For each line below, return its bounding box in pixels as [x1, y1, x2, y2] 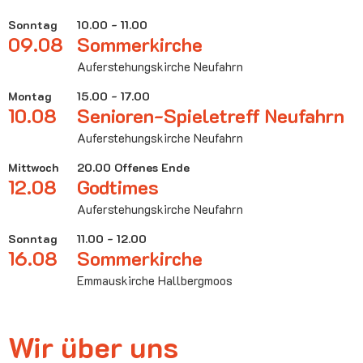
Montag [8, 88, 52, 104]
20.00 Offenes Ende [77, 159, 190, 175]
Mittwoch [8, 159, 58, 175]
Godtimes [77, 173, 159, 199]
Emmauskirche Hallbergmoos [77, 271, 233, 288]
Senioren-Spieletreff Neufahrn [77, 102, 344, 128]
